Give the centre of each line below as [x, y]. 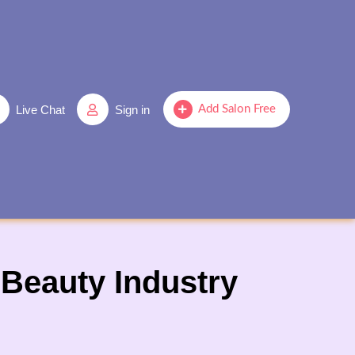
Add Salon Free [237, 109]
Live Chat [40, 109]
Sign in [132, 109]
